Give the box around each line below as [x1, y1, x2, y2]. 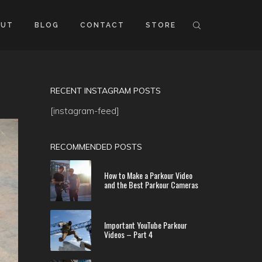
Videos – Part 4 [104, 228, 153, 240]
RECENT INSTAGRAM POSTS [50, 85, 161, 96]
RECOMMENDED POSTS [50, 142, 142, 152]
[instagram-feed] [50, 105, 119, 116]
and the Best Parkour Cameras [104, 178, 198, 191]
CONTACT [80, 21, 125, 29]
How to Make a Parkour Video [104, 169, 192, 181]
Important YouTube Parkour [104, 219, 187, 231]
